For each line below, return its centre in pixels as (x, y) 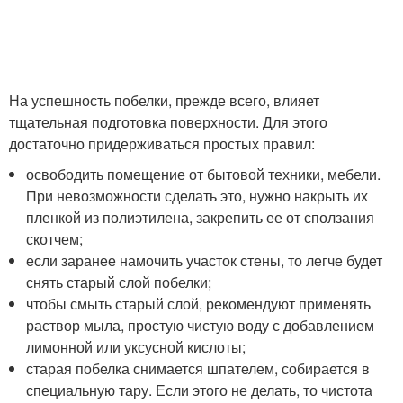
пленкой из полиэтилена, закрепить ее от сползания (201, 217)
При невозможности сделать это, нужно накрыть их (197, 195)
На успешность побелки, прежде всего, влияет (164, 100)
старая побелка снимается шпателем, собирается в (198, 368)
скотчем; (55, 238)
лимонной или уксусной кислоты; (136, 346)
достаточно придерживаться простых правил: (162, 143)
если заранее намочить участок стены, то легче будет (205, 260)
